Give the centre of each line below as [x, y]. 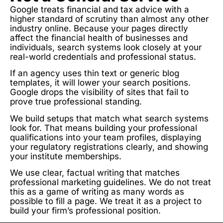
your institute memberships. [66, 156]
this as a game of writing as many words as [97, 192]
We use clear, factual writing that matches [95, 173]
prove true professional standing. [76, 102]
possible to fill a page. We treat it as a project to [106, 201]
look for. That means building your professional [104, 128]
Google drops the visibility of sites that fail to [99, 92]
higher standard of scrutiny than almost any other [109, 19]
